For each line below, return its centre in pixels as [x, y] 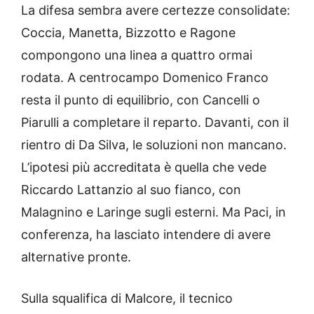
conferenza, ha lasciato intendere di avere [146, 235]
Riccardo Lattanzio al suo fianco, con [131, 190]
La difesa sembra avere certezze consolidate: [156, 11]
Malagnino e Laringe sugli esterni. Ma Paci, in [153, 212]
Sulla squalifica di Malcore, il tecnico [127, 299]
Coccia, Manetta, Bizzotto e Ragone [128, 33]
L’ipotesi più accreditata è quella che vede [144, 168]
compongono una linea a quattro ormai [137, 55]
